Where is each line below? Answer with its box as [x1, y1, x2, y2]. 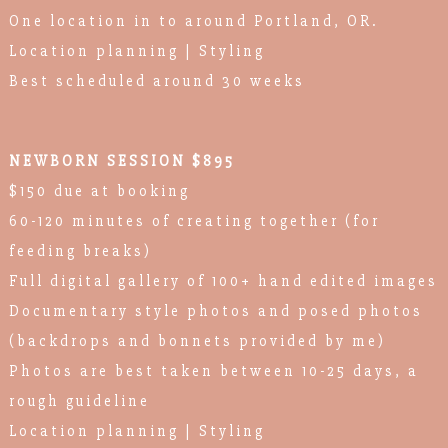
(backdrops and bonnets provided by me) [8, 331, 386, 350]
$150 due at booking [8, 181, 190, 200]
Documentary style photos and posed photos [8, 301, 423, 320]
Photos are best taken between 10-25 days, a [8, 361, 419, 380]
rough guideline [8, 391, 150, 410]
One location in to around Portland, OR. [8, 11, 378, 30]
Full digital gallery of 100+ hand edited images [8, 271, 438, 290]
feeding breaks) [8, 241, 152, 260]
